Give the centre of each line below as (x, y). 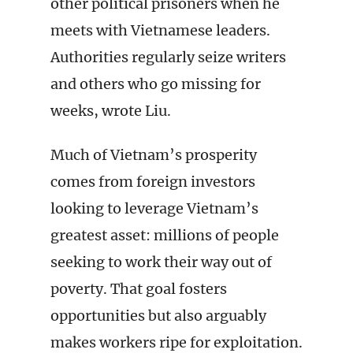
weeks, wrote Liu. (111, 111)
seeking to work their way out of (161, 262)
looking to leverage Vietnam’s (154, 208)
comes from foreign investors (153, 182)
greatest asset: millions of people (165, 235)
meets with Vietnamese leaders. (160, 30)
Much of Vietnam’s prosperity (154, 155)
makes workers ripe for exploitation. (176, 342)
